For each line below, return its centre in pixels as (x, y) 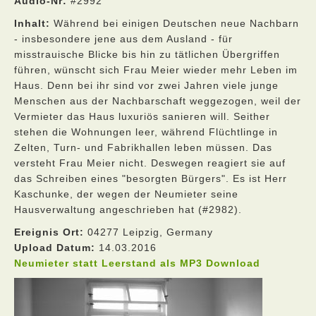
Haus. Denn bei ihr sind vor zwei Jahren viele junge (146, 85)
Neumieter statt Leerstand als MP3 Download (137, 263)
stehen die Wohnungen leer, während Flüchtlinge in (146, 132)
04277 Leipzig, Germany (148, 232)
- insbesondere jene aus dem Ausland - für (123, 39)
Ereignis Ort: (49, 232)
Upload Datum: (55, 248)
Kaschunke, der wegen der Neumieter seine (126, 194)
